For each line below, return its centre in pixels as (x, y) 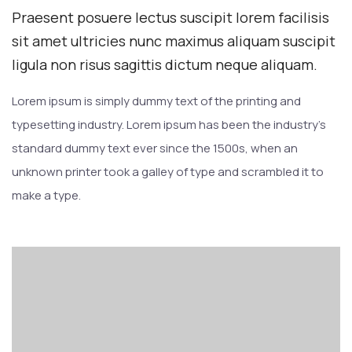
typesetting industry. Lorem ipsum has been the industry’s (169, 125)
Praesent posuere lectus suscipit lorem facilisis (170, 18)
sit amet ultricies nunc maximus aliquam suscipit (174, 41)
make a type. (46, 196)
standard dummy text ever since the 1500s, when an (155, 148)
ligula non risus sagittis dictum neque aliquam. (165, 65)
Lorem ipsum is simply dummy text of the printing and (156, 101)
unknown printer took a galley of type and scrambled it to (168, 172)
